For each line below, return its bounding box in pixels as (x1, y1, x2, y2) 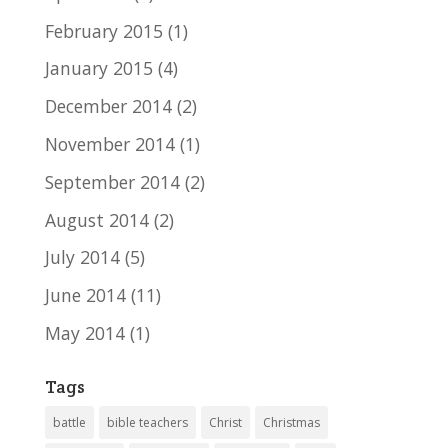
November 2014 (44, 131, 175, 156)
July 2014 (44, 245, 120, 270)
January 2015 (44, 56, 153, 81)
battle (52, 413, 86, 431)
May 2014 (44, 320, 125, 345)
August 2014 (44, 207, 149, 232)
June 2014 (44, 283, 126, 308)
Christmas (262, 413, 320, 431)
